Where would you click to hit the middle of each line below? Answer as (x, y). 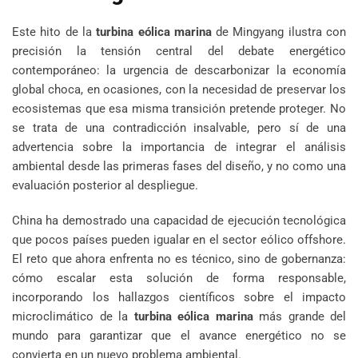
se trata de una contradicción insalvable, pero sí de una (179, 127)
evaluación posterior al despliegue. (105, 185)
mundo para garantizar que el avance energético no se (179, 335)
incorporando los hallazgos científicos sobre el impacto (179, 297)
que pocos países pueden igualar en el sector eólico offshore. (179, 239)
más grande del (299, 316)
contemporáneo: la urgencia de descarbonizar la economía (179, 70)
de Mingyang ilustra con (279, 32)
